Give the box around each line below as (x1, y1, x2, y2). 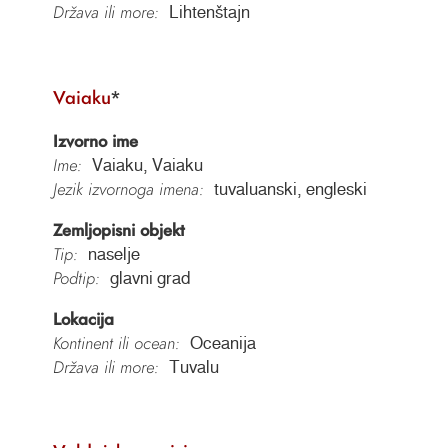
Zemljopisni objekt (52, 217, 185, 242)
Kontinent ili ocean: (52, 330, 180, 355)
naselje (87, 244, 140, 263)
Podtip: (52, 265, 100, 290)
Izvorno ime (52, 129, 138, 154)
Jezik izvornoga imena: (52, 177, 204, 202)
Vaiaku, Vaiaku (91, 156, 203, 175)
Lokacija (52, 306, 114, 331)
